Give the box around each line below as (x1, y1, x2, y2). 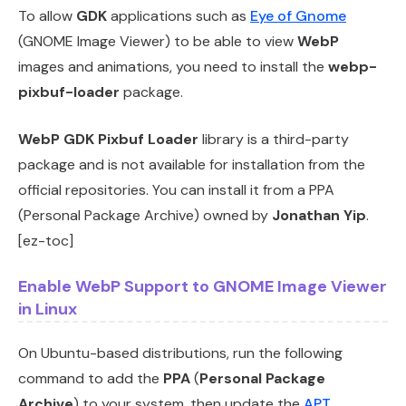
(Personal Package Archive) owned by (18, 205, 272, 225)
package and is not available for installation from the (18, 154, 365, 174)
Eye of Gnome (250, 5, 346, 25)
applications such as (107, 5, 250, 25)
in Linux (18, 297, 77, 320)
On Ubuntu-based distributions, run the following (18, 343, 343, 362)
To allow (18, 5, 76, 25)
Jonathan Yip (272, 205, 366, 225)
